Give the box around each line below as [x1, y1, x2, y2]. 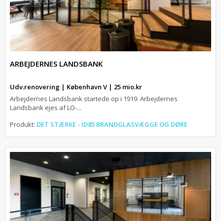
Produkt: [10, 120, 37, 129]
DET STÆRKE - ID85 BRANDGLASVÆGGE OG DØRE [37, 120, 187, 129]
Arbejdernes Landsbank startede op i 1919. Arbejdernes [10, 94, 178, 104]
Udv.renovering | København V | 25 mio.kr [10, 82, 142, 92]
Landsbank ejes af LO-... [10, 103, 81, 112]
